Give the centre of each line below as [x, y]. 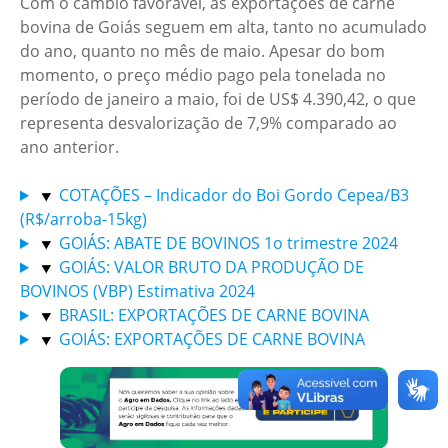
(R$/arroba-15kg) [83, 219]
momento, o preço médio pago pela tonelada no [203, 75]
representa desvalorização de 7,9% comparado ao [208, 123]
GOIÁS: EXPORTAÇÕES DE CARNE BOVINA [209, 339]
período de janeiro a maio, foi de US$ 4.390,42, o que [218, 99]
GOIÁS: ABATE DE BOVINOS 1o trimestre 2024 [226, 243]
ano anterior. [69, 147]
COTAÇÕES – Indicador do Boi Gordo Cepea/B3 [231, 195]
